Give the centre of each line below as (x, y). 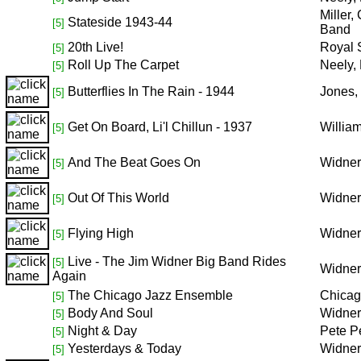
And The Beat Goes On (134, 162)
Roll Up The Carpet (123, 65)
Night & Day (102, 331)
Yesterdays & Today (124, 349)
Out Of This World (118, 198)
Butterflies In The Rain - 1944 (151, 91)
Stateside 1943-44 (120, 22)
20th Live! (95, 47)
